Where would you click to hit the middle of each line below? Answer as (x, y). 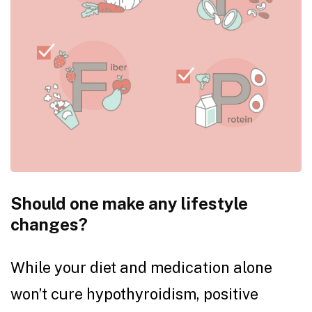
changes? (49, 225)
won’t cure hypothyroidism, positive (134, 294)
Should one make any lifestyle (129, 204)
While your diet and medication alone (141, 268)
